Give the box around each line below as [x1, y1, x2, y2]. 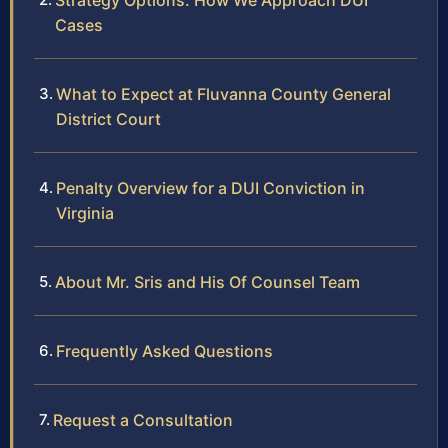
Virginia [56, 203, 114, 224]
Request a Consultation [53, 410, 233, 431]
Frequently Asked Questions [56, 341, 273, 362]
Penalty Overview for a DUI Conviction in [56, 178, 365, 199]
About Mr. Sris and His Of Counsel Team [55, 272, 360, 293]
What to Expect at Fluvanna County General [56, 84, 391, 105]
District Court [56, 109, 161, 130]
